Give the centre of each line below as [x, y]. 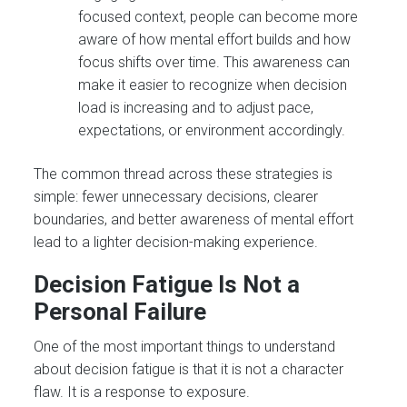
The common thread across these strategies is [184, 174]
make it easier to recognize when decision [213, 85]
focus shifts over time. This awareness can [214, 63]
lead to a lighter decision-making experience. [176, 242]
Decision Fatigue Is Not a [167, 284]
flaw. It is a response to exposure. [142, 392]
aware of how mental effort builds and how [215, 40]
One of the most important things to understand [185, 346]
